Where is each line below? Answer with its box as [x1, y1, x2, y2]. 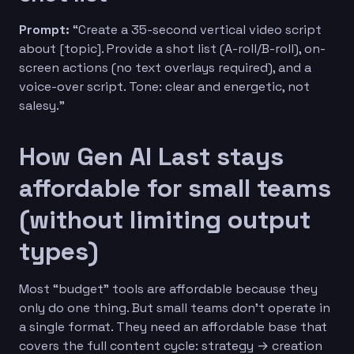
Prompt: [19, 21, 70, 38]
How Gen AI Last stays [19, 140, 284, 172]
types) [19, 235, 99, 267]
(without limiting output [19, 203, 311, 235]
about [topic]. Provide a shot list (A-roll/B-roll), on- [19, 40, 326, 57]
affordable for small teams [19, 171, 331, 204]
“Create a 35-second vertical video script [70, 21, 322, 38]
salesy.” [19, 96, 65, 114]
